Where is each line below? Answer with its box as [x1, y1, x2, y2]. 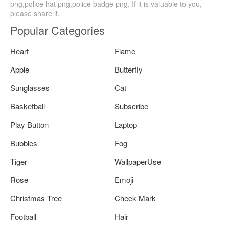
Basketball [10, 101, 45, 112]
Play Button [10, 119, 49, 130]
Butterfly [114, 64, 143, 75]
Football [10, 211, 36, 222]
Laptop [114, 119, 137, 130]
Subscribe [114, 101, 148, 112]
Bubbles [10, 138, 37, 149]
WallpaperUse [114, 156, 161, 167]
